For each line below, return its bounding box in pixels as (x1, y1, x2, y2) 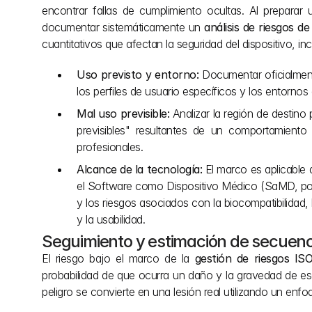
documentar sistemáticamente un (42, 20, 205, 34)
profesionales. (77, 140, 143, 154)
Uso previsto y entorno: (77, 68, 199, 81)
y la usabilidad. (77, 212, 145, 226)
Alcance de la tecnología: (77, 162, 203, 176)
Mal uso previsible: (77, 107, 170, 120)
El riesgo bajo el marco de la (42, 251, 195, 265)
